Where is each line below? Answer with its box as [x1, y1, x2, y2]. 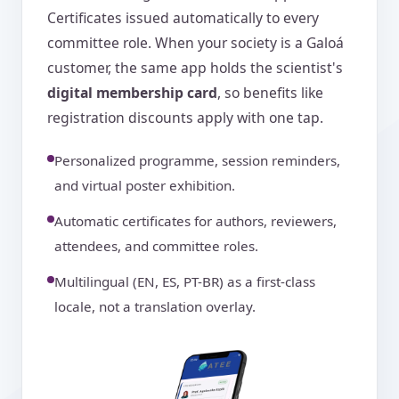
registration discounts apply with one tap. [47, 108, 323, 128]
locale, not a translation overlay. [54, 297, 256, 316]
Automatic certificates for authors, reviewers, [54, 212, 337, 231]
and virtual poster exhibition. [54, 176, 235, 195]
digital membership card [47, 83, 217, 103]
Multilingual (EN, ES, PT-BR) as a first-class [54, 273, 315, 291]
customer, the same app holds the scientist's [47, 58, 343, 78]
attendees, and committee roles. [54, 237, 258, 256]
